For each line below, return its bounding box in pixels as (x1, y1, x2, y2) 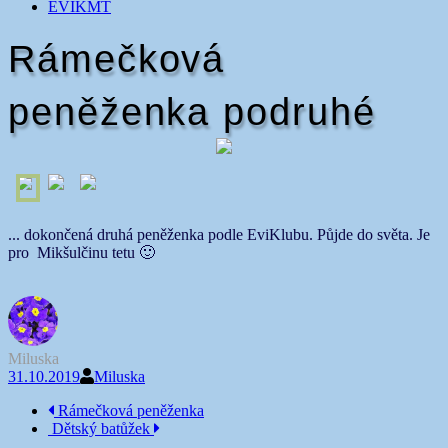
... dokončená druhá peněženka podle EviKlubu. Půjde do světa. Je (8, 226, 430, 243)
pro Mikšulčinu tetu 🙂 (8, 244, 155, 261)
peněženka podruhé (8, 90, 376, 133)
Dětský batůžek (48, 420, 154, 437)
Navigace (7, 401, 101, 427)
